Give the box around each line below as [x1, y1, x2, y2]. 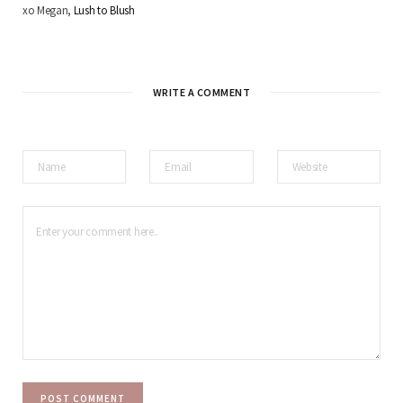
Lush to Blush [73, 2, 135, 18]
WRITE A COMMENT [152, 85, 251, 99]
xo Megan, [22, 2, 74, 18]
